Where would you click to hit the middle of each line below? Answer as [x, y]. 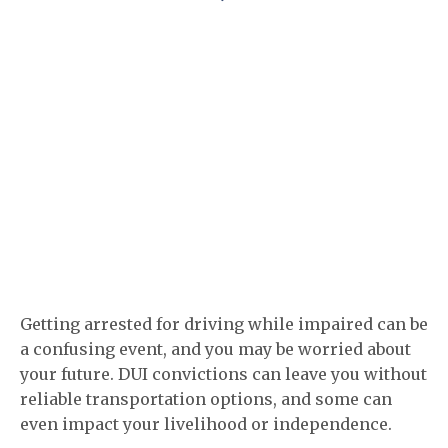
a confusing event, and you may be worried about [215, 349]
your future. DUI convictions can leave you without [223, 374]
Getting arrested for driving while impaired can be [224, 324]
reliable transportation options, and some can [206, 399]
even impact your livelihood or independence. [206, 424]
